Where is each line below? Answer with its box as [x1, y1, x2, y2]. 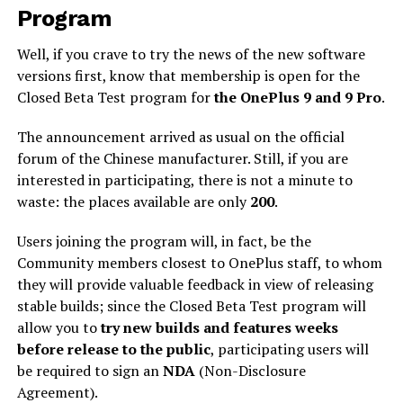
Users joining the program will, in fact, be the [16, 231, 311, 252]
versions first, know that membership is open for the [16, 66, 360, 86]
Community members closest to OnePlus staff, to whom [16, 253, 382, 273]
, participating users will [210, 339, 369, 360]
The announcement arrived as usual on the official [16, 127, 345, 148]
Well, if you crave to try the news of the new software [16, 44, 365, 65]
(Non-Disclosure [198, 361, 306, 381]
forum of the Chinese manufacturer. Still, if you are [16, 148, 348, 169]
